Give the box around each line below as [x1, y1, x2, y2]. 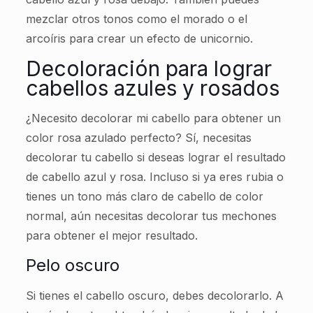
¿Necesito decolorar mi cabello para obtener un [25, 110, 281, 125]
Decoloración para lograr [25, 55, 272, 81]
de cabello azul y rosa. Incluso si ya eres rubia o [25, 169, 284, 184]
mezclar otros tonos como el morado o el [25, 11, 247, 26]
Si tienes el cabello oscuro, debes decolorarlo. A [25, 288, 284, 303]
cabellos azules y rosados [25, 75, 279, 101]
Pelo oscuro [25, 254, 119, 275]
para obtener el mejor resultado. [25, 228, 198, 242]
